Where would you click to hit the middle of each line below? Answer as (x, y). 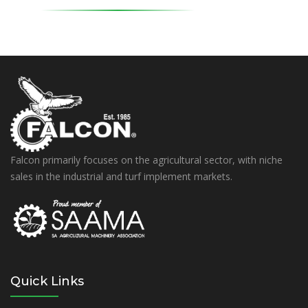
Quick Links (47, 281)
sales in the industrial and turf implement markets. (121, 177)
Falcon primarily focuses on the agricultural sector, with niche (146, 160)
